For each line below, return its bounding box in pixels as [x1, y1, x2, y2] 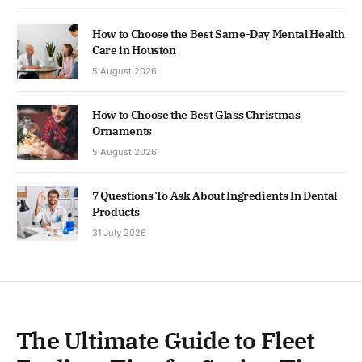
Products [92, 204, 140, 219]
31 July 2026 [92, 226, 146, 238]
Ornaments [92, 123, 152, 138]
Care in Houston [92, 42, 176, 57]
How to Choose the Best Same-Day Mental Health [92, 26, 345, 41]
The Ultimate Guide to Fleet [16, 325, 315, 356]
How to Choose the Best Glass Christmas [92, 107, 301, 122]
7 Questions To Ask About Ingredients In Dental [92, 187, 337, 203]
